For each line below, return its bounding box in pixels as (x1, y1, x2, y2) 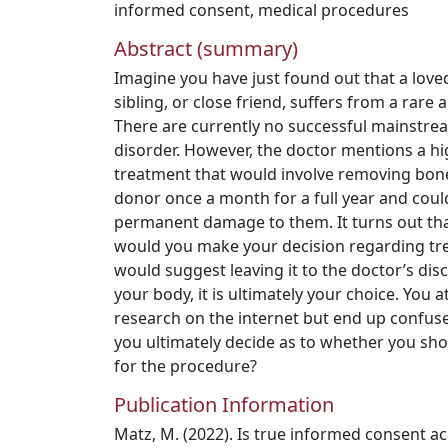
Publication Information (114, 391, 334, 418)
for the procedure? (114, 355, 257, 377)
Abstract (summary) (114, 35, 298, 62)
